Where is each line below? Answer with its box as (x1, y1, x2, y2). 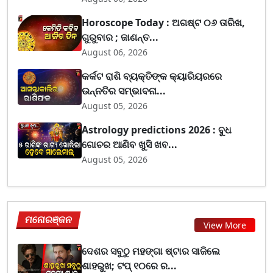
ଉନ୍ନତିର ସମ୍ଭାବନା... (82, 83, 166, 97)
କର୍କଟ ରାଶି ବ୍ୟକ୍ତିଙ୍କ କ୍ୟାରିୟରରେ (82, 69, 222, 83)
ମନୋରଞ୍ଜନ (24, 212, 74, 226)
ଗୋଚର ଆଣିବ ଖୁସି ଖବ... (82, 137, 178, 151)
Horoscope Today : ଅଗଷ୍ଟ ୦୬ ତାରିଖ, (82, 15, 246, 29)
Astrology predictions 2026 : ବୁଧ (82, 122, 232, 136)
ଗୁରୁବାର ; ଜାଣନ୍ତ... (82, 30, 159, 44)
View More (204, 219, 246, 232)
